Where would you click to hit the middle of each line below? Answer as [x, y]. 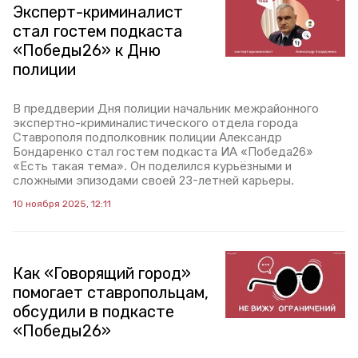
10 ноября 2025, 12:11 [62, 204]
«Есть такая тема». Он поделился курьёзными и [152, 166]
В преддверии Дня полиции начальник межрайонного [166, 108]
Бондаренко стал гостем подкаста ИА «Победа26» [163, 151]
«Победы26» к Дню [87, 50]
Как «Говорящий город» [102, 273]
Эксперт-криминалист [98, 12]
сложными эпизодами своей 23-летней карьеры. [153, 180]
